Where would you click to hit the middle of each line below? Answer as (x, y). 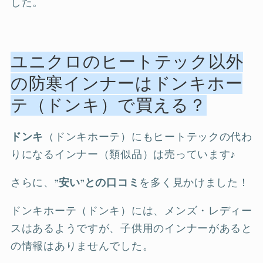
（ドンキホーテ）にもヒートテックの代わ (148, 136)
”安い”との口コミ (97, 182)
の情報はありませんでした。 (82, 246)
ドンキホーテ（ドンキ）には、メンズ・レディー (131, 210)
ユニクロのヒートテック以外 (127, 62)
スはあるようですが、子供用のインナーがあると (131, 228)
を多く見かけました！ (194, 182)
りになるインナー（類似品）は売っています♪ (124, 154)
